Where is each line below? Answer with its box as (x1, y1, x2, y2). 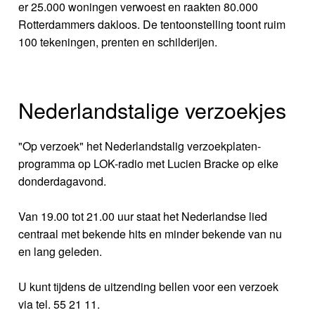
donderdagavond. (18, 173, 107, 190)
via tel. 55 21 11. (18, 296, 101, 313)
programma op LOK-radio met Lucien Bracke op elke (18, 155, 279, 172)
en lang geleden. (18, 243, 103, 260)
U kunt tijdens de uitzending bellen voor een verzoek (18, 278, 279, 295)
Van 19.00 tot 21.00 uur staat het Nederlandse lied (18, 208, 268, 225)
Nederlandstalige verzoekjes (18, 94, 287, 126)
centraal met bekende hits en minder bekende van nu (18, 226, 283, 243)
